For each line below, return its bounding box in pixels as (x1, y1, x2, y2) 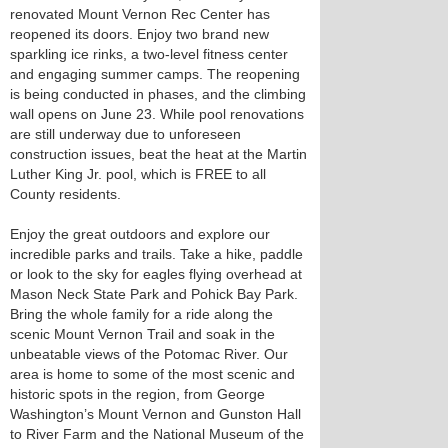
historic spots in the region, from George (10, 386, 265, 402)
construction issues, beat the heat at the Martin (10, 146, 307, 162)
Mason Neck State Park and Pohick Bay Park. (10, 286, 298, 302)
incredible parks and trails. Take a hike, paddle (10, 246, 303, 262)
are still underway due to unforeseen (10, 126, 241, 142)
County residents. (10, 186, 125, 202)
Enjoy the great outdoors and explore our (10, 226, 270, 242)
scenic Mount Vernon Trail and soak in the (10, 326, 275, 342)
